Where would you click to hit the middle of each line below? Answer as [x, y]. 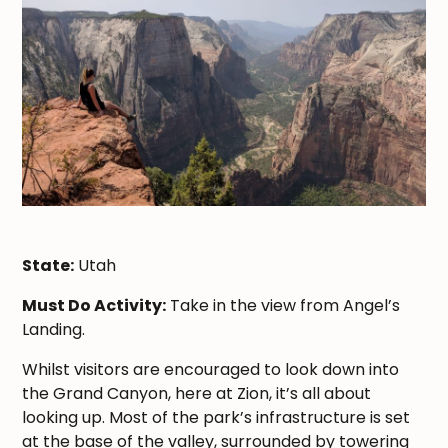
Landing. [54, 329]
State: [48, 265]
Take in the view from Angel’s [283, 305]
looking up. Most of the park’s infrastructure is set [216, 417]
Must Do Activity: [94, 305]
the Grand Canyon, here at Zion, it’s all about [197, 393]
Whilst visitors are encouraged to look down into [211, 369]
